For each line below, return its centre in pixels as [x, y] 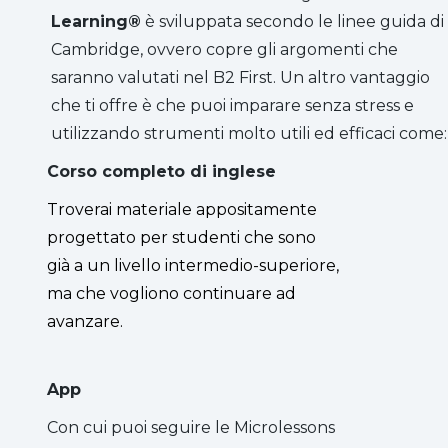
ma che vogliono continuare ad [171, 293]
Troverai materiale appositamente [182, 209]
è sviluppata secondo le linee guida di [292, 21]
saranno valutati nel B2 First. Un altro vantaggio [240, 77]
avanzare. [85, 321]
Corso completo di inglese [161, 171]
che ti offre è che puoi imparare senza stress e [232, 105]
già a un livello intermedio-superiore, [193, 265]
